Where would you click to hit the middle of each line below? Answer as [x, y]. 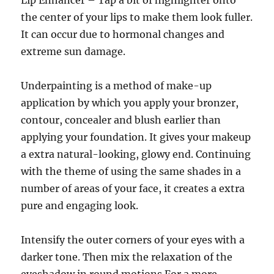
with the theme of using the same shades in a [131, 171]
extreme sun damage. [73, 51]
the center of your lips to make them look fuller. [137, 17]
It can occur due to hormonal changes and [123, 34]
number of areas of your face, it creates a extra [133, 188]
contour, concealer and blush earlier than [121, 120]
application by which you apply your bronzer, [130, 103]
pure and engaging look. [80, 206]
